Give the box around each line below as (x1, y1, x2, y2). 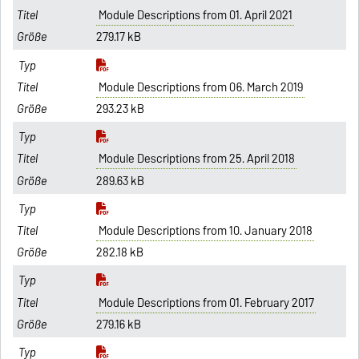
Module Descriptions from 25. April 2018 (98, 149, 295, 169)
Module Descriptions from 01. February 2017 (98, 292, 314, 313)
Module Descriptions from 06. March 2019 (98, 77, 303, 97)
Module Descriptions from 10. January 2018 (98, 220, 313, 240)
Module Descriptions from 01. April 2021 (98, 6, 292, 26)
